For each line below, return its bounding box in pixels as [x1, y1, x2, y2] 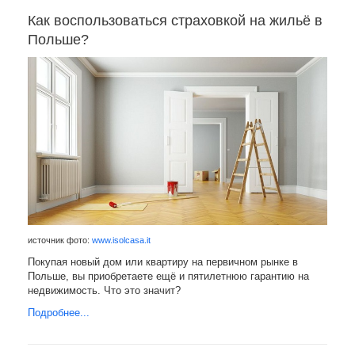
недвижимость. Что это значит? [28, 284, 181, 297]
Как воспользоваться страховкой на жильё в [28, 13, 323, 29]
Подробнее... [28, 307, 90, 319]
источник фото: [28, 235, 92, 246]
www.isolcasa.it [92, 235, 151, 246]
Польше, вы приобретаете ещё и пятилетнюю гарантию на [28, 270, 309, 283]
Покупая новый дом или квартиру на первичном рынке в [28, 256, 298, 269]
